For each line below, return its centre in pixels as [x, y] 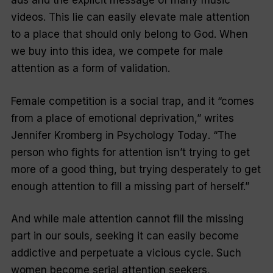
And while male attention [73, 219]
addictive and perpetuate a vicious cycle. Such [126, 253]
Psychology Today [162, 135]
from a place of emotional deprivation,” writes [122, 118]
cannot [153, 219]
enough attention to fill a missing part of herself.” [130, 186]
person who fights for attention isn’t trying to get [130, 152]
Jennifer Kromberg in [64, 135]
